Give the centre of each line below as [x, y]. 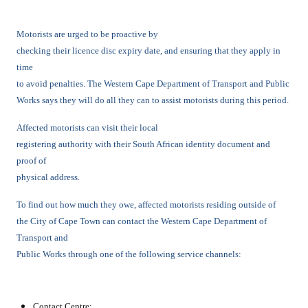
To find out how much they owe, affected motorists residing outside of [146, 205]
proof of [31, 161]
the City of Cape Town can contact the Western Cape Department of [142, 221]
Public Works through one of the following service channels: [129, 254]
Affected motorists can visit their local [87, 128]
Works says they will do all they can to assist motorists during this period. [153, 100]
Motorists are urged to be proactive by [87, 34]
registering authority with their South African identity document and [143, 144]
